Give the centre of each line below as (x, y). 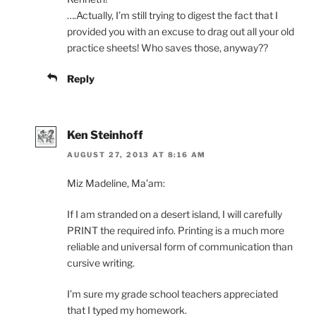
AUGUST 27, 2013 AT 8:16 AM (137, 155)
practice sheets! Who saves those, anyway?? (168, 47)
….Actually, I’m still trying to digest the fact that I (172, 15)
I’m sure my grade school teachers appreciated (172, 294)
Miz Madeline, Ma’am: (116, 183)
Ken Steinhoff (105, 135)
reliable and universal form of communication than (180, 247)
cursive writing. (101, 263)
